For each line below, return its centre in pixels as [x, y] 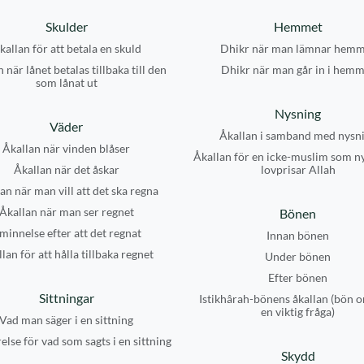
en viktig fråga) [298, 312]
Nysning [298, 113]
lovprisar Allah [298, 169]
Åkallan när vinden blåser [66, 148]
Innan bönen [298, 235]
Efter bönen [298, 277]
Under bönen [298, 256]
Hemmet [298, 26]
